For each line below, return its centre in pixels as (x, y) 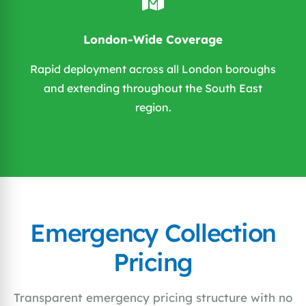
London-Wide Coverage (153, 40)
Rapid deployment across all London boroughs (153, 69)
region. (153, 108)
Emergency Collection (153, 233)
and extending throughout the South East (153, 88)
